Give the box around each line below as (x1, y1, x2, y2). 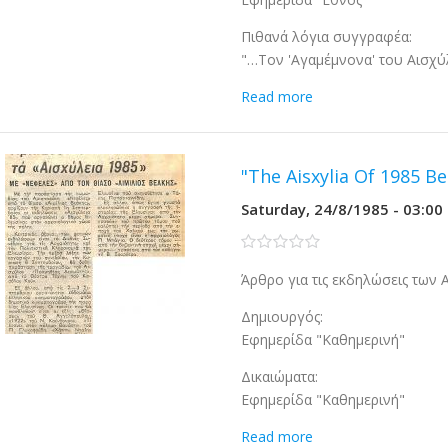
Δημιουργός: (241, 307, 324, 326)
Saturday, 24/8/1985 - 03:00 (241, 199, 444, 219)
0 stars (241, 232, 286, 251)
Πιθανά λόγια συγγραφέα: (241, 27, 413, 46)
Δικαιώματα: (241, 367, 319, 386)
